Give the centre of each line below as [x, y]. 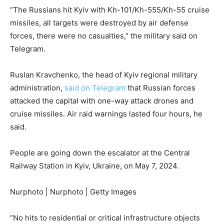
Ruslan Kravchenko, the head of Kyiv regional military [104, 75]
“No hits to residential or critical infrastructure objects [105, 218]
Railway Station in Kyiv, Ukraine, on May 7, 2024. [94, 166]
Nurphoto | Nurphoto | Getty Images [73, 192]
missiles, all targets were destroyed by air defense [99, 23]
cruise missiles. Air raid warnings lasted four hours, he [106, 114]
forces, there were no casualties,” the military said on [104, 36]
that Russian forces [160, 88]
